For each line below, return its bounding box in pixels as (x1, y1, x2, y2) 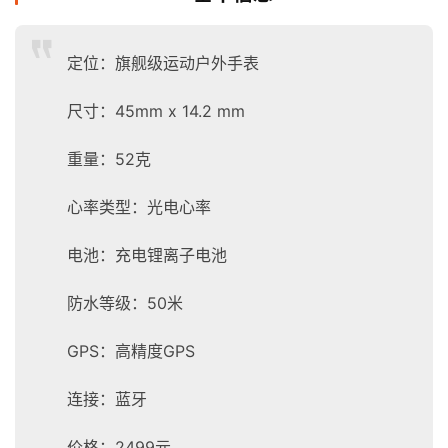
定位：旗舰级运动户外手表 (67, 53, 259, 74)
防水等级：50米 (67, 293, 183, 314)
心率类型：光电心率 (67, 197, 211, 218)
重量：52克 (67, 149, 151, 170)
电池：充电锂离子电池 (67, 245, 227, 266)
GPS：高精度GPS (67, 341, 195, 362)
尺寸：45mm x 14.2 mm (67, 101, 245, 122)
